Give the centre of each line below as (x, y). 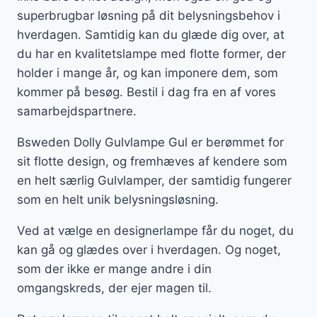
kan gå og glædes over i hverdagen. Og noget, (149, 250)
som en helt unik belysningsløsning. (118, 200)
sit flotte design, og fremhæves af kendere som (152, 162)
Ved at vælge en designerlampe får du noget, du (155, 231)
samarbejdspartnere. (77, 111)
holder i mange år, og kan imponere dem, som (148, 73)
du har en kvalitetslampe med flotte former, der (151, 54)
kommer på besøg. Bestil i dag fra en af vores (146, 92)
